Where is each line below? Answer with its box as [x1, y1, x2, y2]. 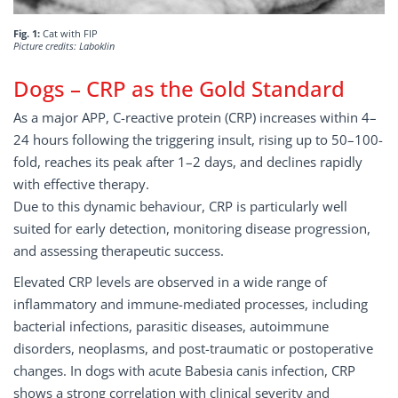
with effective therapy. [13, 175, 149, 193]
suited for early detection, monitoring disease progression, [13, 219, 370, 237]
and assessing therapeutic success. [13, 242, 224, 259]
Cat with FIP [40, 27, 98, 40]
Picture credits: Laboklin [13, 39, 115, 52]
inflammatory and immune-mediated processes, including [13, 295, 368, 313]
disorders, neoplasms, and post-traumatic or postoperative [13, 339, 373, 357]
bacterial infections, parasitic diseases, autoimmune [13, 317, 329, 335]
